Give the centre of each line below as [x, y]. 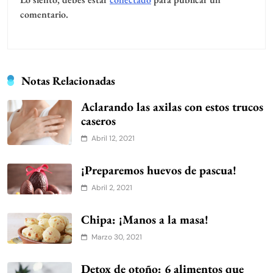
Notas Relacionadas [68, 81]
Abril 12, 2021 [113, 139]
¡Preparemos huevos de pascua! [159, 170]
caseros [98, 121]
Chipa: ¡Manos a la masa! [145, 220]
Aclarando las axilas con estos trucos [172, 107]
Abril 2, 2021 [112, 188]
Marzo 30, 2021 [117, 237]
